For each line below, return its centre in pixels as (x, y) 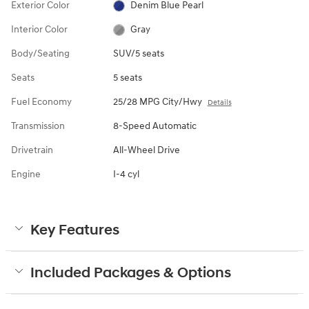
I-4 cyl (126, 174)
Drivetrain (32, 150)
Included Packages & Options (131, 273)
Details (219, 102)
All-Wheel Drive (146, 150)
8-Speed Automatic (154, 126)
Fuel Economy (41, 101)
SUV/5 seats (138, 53)
